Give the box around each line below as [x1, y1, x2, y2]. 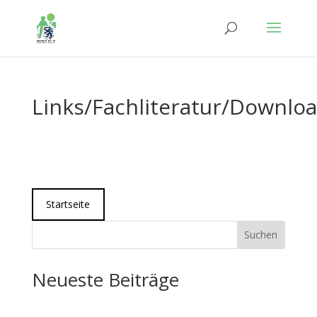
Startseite [46, 197, 91, 212]
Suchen [244, 228, 278, 242]
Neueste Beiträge [31, 266, 179, 292]
